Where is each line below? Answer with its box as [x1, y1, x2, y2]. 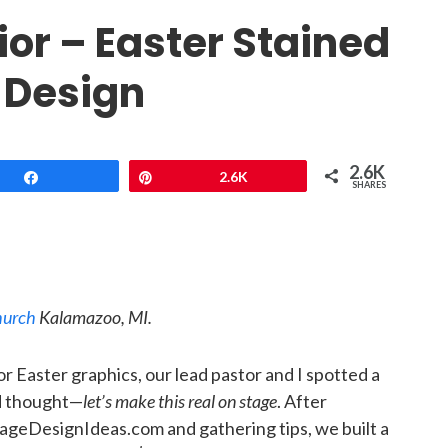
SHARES [352, 179, 387, 190]
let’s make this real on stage [83, 390, 277, 412]
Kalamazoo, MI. [39, 306, 152, 328]
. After [277, 390, 327, 412]
